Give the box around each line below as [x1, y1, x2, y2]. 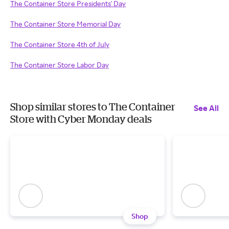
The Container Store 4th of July [10, 40, 109, 49]
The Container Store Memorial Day [10, 19, 121, 28]
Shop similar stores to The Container [10, 101, 175, 112]
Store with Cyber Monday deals [10, 113, 152, 125]
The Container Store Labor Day [10, 60, 109, 69]
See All [194, 103, 219, 113]
